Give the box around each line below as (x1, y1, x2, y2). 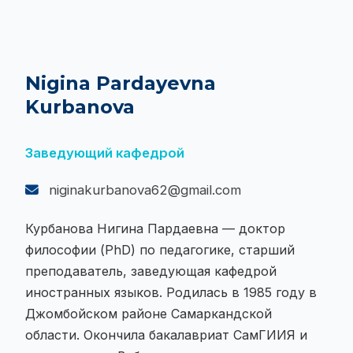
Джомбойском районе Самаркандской (25, 306, 272, 322)
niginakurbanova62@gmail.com (45, 182, 241, 199)
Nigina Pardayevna (25, 72, 216, 95)
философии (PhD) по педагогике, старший (25, 242, 295, 258)
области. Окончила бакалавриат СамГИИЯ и (25, 327, 307, 344)
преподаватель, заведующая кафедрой (25, 263, 277, 280)
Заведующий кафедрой (25, 145, 184, 162)
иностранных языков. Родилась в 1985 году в (25, 284, 317, 301)
